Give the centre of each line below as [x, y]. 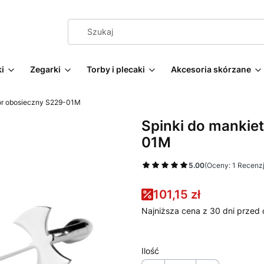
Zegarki [45, 69]
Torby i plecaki [116, 69]
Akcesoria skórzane [211, 69]
